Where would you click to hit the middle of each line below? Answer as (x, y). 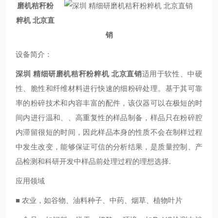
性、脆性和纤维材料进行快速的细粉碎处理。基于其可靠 (109, 88)
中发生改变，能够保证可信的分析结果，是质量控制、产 (109, 147)
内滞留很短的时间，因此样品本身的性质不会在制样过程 (109, 132)
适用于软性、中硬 (172, 74)
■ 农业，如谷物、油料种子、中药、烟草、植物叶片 (99, 200)
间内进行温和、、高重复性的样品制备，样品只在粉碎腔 (109, 118)
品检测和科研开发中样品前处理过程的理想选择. (93, 161)
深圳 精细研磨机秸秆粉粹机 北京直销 (79, 74)
